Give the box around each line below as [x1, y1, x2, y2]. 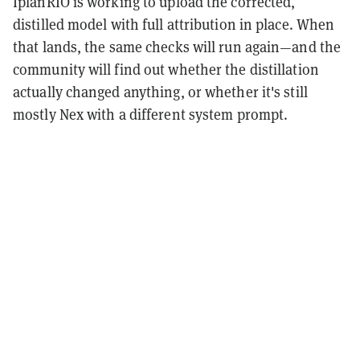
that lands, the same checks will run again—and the [13, 37, 342, 56]
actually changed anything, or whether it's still [13, 82, 308, 101]
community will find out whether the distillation [13, 59, 319, 79]
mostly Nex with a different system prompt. [13, 104, 288, 124]
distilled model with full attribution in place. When [13, 14, 335, 34]
